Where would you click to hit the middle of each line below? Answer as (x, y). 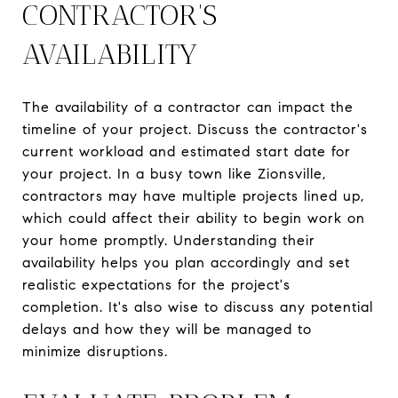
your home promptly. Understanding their (169, 240)
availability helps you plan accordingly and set (186, 262)
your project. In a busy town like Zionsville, (174, 173)
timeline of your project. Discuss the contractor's (195, 129)
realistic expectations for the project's (156, 284)
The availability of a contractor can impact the (188, 107)
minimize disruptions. (95, 351)
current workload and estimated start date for (187, 151)
